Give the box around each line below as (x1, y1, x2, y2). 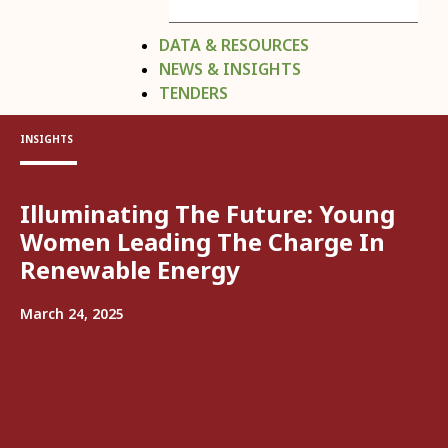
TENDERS (158, 82, 228, 104)
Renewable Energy (20, 253, 240, 286)
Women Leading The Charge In (20, 225, 385, 258)
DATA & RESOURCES (158, 34, 309, 56)
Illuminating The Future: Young (20, 197, 395, 230)
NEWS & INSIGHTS (158, 58, 301, 80)
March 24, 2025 (20, 304, 124, 323)
